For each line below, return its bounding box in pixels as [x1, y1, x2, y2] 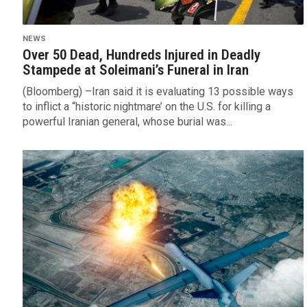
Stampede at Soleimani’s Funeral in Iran [22, 61, 249, 78]
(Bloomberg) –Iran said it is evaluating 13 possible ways [22, 84, 293, 98]
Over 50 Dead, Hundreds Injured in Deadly [22, 46, 260, 63]
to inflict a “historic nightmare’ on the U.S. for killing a [22, 99, 271, 113]
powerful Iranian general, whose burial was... [22, 114, 232, 128]
